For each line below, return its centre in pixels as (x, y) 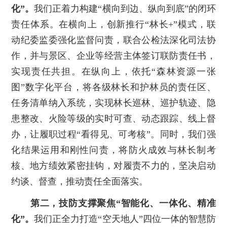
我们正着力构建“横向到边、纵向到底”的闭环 (125, 9)
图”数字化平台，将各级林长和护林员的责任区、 (113, 87)
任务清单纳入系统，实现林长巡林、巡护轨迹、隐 (113, 103)
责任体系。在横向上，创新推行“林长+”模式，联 (113, 25)
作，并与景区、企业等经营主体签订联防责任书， (113, 56)
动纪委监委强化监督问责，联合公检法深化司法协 (113, 40)
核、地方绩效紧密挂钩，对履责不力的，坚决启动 (113, 166)
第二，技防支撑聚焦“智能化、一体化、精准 (123, 203)
